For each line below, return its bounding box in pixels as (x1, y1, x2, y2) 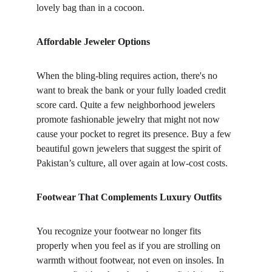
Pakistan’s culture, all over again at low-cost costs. (36, 158, 228, 168)
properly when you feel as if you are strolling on (36, 240, 223, 251)
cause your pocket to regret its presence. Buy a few (36, 129, 234, 139)
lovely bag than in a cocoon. (36, 2, 144, 13)
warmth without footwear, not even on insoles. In (36, 255, 226, 265)
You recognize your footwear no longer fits (36, 226, 203, 236)
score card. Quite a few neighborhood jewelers (36, 100, 217, 110)
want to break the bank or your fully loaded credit (36, 85, 228, 95)
